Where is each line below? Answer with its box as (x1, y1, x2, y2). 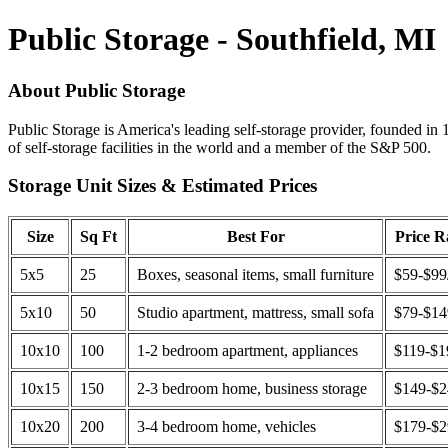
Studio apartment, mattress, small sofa (137, 304, 374, 322)
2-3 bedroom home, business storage (137, 380, 367, 398)
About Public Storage (8, 79, 185, 101)
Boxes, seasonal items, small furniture (137, 266, 374, 284)
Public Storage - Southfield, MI (8, 21, 436, 58)
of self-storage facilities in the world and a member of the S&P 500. (8, 138, 431, 156)
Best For (226, 228, 285, 246)
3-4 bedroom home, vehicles (137, 418, 316, 436)
